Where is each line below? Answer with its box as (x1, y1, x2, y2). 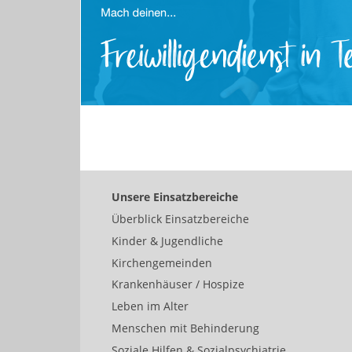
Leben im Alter (112, 299, 189, 313)
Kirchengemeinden (112, 255, 212, 270)
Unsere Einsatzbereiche (112, 189, 238, 204)
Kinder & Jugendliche (112, 233, 223, 248)
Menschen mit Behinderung (112, 320, 259, 335)
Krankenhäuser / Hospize (112, 277, 244, 292)
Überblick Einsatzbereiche (112, 211, 249, 226)
